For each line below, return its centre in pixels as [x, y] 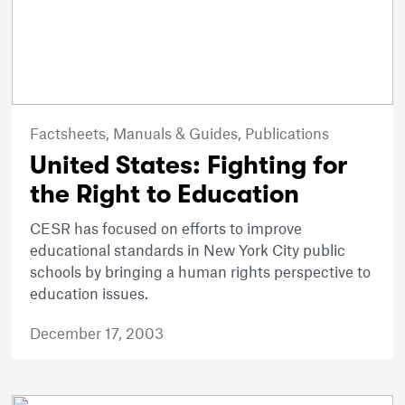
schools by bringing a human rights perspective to [201, 272]
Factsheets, [72, 133]
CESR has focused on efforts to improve [166, 228]
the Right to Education [165, 195]
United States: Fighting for [189, 166]
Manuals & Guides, [179, 133]
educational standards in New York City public [188, 250]
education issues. [89, 293]
